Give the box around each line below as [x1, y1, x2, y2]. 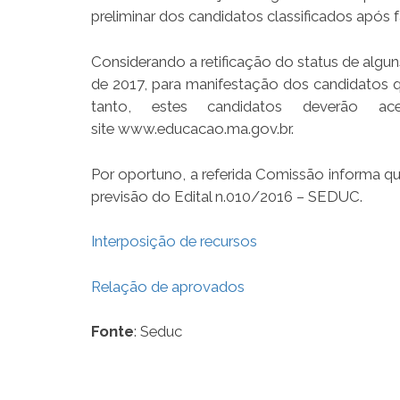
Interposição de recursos [91, 232, 257, 251]
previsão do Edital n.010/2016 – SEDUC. [91, 187, 362, 205]
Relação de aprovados [91, 277, 245, 296]
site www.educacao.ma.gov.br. [91, 119, 294, 137]
